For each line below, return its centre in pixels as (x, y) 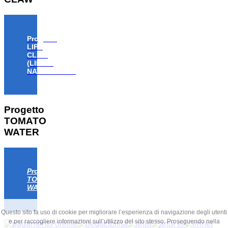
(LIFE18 (40, 63)
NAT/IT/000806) (53, 71)
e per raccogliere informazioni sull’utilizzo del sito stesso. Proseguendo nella (114, 221)
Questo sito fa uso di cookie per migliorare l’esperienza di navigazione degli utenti (114, 212)
